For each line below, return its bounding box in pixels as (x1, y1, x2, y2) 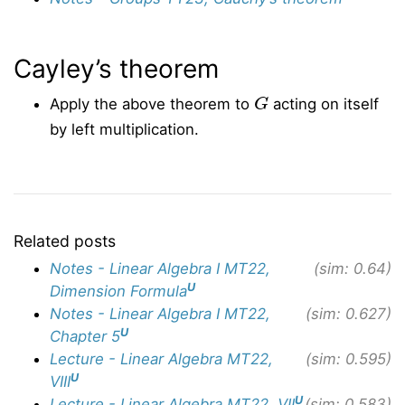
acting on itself (268, 95, 380, 113)
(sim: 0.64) (314, 259, 391, 278)
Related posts (14, 231, 116, 250)
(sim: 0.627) (306, 305, 391, 323)
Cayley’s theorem (14, 53, 219, 84)
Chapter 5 (50, 327, 120, 345)
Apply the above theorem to (50, 95, 254, 113)
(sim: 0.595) (306, 350, 391, 368)
